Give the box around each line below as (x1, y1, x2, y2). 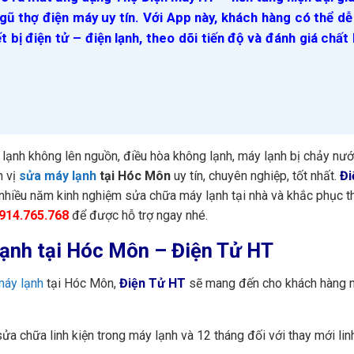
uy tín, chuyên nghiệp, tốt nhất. (171, 168, 340, 183)
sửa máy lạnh (19, 168, 96, 183)
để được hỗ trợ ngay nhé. (69, 207, 208, 223)
